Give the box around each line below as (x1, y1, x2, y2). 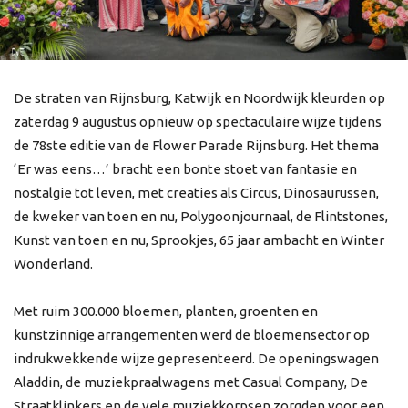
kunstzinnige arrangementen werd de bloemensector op (14, 327, 370, 343)
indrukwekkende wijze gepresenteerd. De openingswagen (14, 351, 379, 367)
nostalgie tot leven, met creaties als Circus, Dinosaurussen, (14, 185, 379, 201)
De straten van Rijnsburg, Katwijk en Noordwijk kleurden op (14, 90, 385, 107)
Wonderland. (14, 256, 93, 272)
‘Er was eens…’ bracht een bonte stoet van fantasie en (14, 161, 357, 178)
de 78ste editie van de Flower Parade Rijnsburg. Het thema (14, 138, 379, 154)
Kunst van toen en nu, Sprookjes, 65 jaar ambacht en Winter (14, 232, 384, 249)
